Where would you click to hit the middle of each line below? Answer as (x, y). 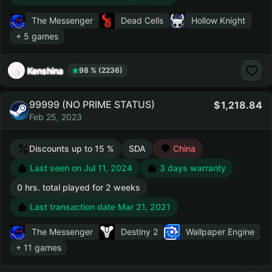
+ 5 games (37, 36)
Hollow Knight (218, 20)
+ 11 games (39, 247)
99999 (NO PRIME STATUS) (92, 104)
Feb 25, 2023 (56, 117)
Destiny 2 (139, 232)
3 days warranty (193, 168)
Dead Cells (142, 20)
